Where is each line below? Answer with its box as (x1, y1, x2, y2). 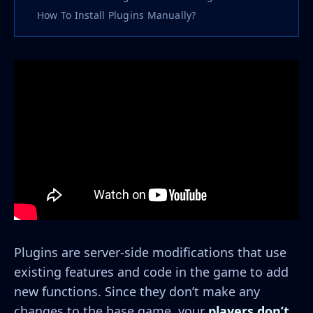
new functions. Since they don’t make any (14, 282, 260, 300)
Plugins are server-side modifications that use (14, 243, 286, 261)
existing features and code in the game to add (14, 263, 289, 280)
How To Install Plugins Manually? (37, 8, 196, 22)
